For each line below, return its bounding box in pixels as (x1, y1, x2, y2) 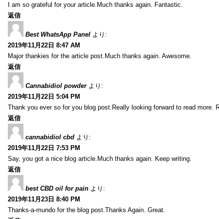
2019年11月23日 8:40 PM (8, 195, 80, 203)
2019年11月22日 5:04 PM (8, 92, 80, 100)
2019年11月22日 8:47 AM (8, 41, 80, 49)
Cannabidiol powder (25, 82, 87, 89)
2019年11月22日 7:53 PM (8, 144, 80, 152)
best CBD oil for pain (25, 184, 88, 192)
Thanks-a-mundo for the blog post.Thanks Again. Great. (8, 206, 165, 214)
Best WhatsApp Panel (25, 30, 90, 38)
